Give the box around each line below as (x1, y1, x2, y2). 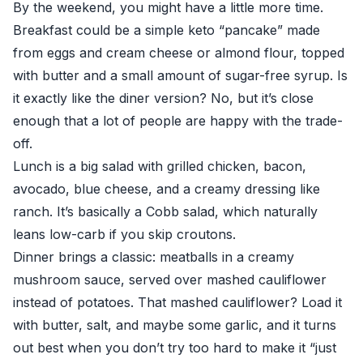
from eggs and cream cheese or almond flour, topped (13, 45, 344, 61)
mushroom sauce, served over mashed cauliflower (13, 271, 327, 288)
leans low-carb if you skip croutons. (13, 226, 236, 242)
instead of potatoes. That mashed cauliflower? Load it (13, 294, 342, 310)
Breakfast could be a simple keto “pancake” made (13, 22, 320, 38)
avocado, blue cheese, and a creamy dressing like (13, 181, 320, 197)
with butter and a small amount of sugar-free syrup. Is (13, 67, 348, 83)
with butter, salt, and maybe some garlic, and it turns (13, 317, 336, 333)
